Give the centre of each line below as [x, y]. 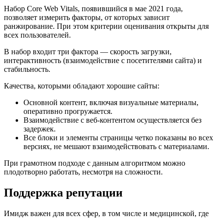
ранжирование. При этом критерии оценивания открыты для [106, 26]
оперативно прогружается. [68, 111]
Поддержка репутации [63, 192]
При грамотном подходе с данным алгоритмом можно [95, 163]
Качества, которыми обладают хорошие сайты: [82, 86]
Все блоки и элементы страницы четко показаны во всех [118, 137]
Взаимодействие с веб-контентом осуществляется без [112, 120]
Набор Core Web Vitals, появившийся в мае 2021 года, [93, 8]
